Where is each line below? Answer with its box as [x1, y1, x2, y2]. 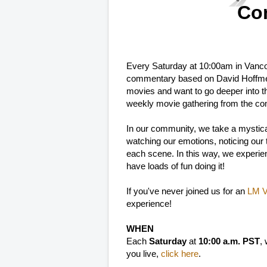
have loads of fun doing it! [126, 162, 225, 171]
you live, [126, 249, 161, 259]
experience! [126, 199, 172, 209]
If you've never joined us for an [126, 187, 247, 196]
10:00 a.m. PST [198, 237, 260, 246]
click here [161, 249, 198, 259]
